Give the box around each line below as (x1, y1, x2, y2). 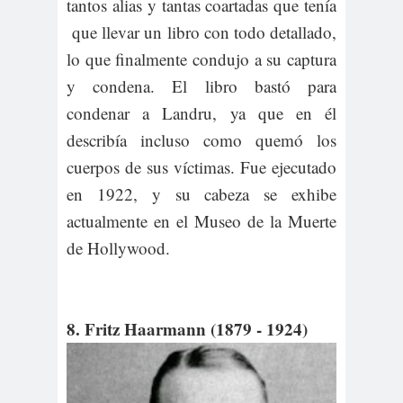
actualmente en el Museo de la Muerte (67, 209, 336, 232)
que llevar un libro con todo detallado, (67, 20, 336, 43)
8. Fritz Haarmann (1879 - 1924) (67, 316, 308, 341)
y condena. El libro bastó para (67, 74, 336, 97)
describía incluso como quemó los (67, 128, 336, 151)
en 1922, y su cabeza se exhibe (67, 182, 336, 205)
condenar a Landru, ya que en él (67, 101, 336, 124)
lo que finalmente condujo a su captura (67, 47, 336, 70)
